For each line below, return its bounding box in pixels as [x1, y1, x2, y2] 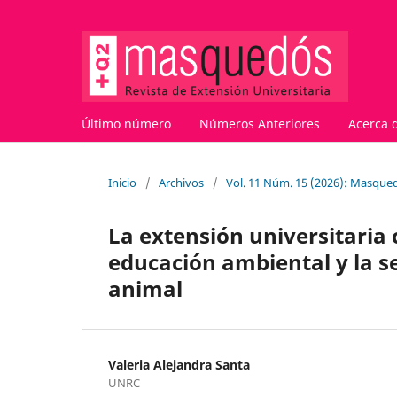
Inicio [108, 174, 136, 191]
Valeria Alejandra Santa [108, 355, 250, 373]
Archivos [159, 174, 204, 191]
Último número [82, 114, 171, 132]
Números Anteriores [199, 114, 320, 132]
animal [108, 273, 183, 303]
